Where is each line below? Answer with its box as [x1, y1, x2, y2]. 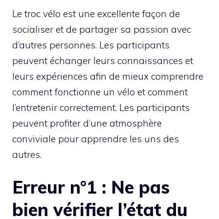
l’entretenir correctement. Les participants [12, 101, 190, 113]
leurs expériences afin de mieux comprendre [12, 70, 203, 82]
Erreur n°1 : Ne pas [12, 176, 170, 198]
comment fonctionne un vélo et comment [12, 86, 188, 98]
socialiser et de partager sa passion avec [12, 23, 191, 35]
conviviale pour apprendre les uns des [12, 132, 179, 145]
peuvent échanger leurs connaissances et [12, 54, 193, 66]
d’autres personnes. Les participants [12, 39, 170, 51]
